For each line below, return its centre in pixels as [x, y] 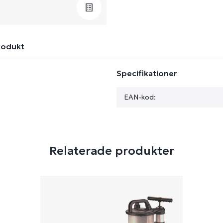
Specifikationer [147, 73]
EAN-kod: [140, 97]
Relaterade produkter [111, 151]
